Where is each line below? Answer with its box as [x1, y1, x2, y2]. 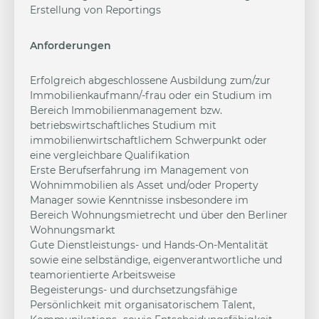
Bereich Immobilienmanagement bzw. [30, 104, 222, 117]
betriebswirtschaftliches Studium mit [30, 119, 216, 132]
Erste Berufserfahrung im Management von [30, 164, 249, 177]
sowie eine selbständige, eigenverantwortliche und [30, 253, 282, 266]
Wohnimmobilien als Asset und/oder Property [30, 179, 258, 192]
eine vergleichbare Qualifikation [30, 149, 189, 162]
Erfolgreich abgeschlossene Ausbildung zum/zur [30, 74, 271, 87]
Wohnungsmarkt [30, 224, 115, 236]
